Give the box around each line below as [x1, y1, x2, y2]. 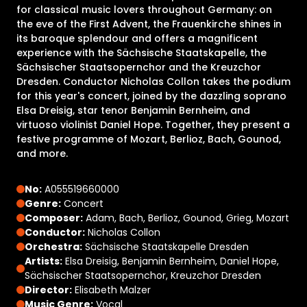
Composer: [25, 210, 83, 225]
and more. [16, 146, 68, 160]
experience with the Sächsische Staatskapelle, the [16, 45, 267, 60]
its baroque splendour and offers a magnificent [16, 31, 258, 45]
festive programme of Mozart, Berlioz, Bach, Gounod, [16, 132, 281, 146]
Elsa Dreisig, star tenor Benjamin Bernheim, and [16, 103, 250, 117]
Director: [25, 282, 72, 297]
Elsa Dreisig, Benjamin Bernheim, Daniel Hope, [62, 254, 279, 268]
